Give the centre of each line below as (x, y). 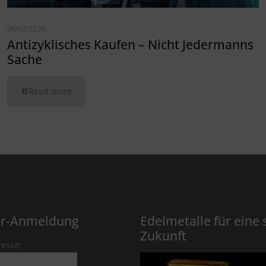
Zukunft (163, 236)
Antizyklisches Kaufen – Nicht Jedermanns (130, 45)
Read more (50, 91)
